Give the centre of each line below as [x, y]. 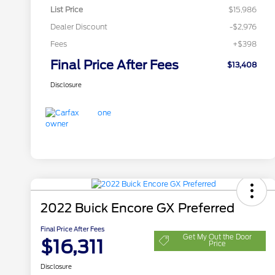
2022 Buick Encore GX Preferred [138, 208]
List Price [67, 10]
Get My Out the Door [218, 237]
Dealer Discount [79, 27]
